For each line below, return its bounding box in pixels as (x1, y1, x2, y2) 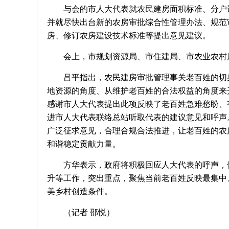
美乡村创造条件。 (47, 187, 112, 196)
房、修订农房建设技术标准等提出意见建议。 (47, 31, 211, 40)
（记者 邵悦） (63, 208, 114, 217)
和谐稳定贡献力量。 (47, 140, 121, 148)
